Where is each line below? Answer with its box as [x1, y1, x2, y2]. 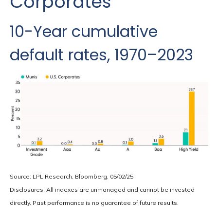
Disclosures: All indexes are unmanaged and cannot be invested [10, 185, 195, 193]
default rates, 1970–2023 [10, 43, 193, 66]
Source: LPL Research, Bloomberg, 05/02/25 [10, 172, 133, 180]
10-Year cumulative [10, 20, 158, 42]
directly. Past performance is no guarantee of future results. [10, 199, 179, 206]
